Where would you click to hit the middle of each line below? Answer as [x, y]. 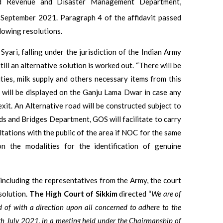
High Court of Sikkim [81, 193]
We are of [166, 193]
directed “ [134, 193]
